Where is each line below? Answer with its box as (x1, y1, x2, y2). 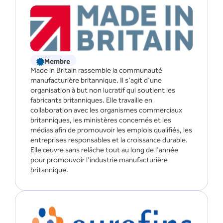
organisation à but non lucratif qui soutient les (30, 84, 175, 96)
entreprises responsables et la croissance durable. (30, 134, 188, 146)
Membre (44, 56, 70, 67)
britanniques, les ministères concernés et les (30, 114, 171, 126)
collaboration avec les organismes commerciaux (30, 104, 182, 116)
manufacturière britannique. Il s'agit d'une (30, 74, 162, 86)
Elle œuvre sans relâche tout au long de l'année (30, 144, 178, 156)
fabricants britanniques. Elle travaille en (30, 94, 152, 106)
